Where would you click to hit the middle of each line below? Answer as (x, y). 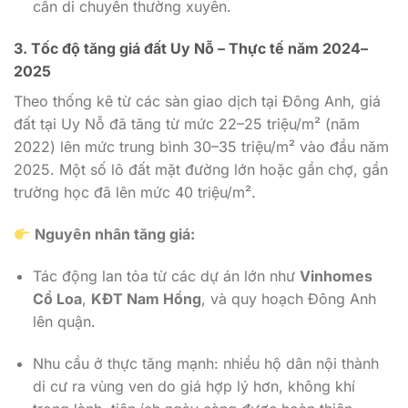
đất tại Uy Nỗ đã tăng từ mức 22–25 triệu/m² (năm (187, 124)
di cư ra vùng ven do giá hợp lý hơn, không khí (194, 386)
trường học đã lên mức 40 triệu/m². (135, 193)
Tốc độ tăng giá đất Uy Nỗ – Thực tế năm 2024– (199, 49)
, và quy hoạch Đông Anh (288, 298)
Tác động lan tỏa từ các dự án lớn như (166, 275)
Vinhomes (336, 275)
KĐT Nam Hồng (146, 298)
